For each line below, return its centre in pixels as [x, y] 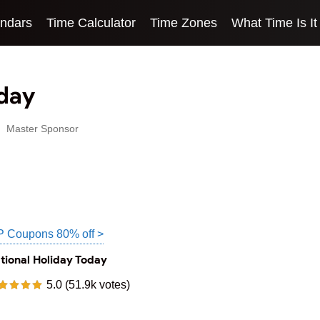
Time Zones [184, 22]
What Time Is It [274, 22]
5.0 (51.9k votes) [89, 284]
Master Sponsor [43, 129]
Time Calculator [91, 22]
